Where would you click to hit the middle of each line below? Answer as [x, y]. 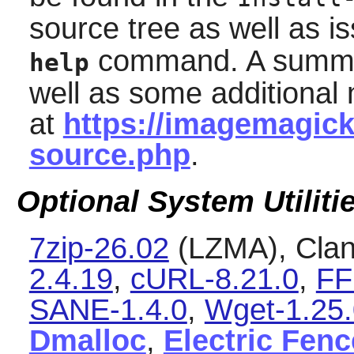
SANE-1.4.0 [108, 310]
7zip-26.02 [99, 249]
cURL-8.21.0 [214, 279]
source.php [109, 154]
